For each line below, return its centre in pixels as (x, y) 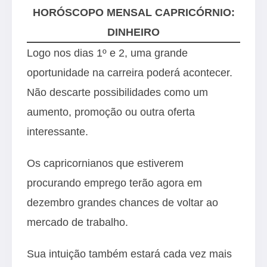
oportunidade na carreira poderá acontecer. (130, 72)
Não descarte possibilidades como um (117, 92)
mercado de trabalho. (77, 222)
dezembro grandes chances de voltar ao (122, 202)
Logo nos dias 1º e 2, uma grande (107, 53)
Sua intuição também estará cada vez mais (129, 254)
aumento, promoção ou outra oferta (111, 112)
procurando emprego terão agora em (114, 183)
